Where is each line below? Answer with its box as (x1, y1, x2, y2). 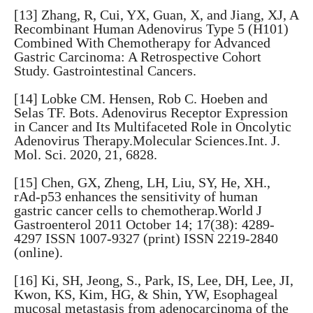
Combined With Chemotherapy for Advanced (14, 35, 270, 50)
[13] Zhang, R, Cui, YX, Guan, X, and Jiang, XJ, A (14, 7, 298, 22)
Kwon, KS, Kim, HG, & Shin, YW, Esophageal (14, 286, 278, 302)
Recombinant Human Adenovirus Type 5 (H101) (14, 21, 289, 36)
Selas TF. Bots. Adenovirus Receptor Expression (14, 105, 288, 120)
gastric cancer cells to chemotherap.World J (14, 203, 262, 218)
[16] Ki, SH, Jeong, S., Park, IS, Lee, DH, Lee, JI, (14, 272, 293, 288)
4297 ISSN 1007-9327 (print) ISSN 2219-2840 (14, 231, 278, 246)
